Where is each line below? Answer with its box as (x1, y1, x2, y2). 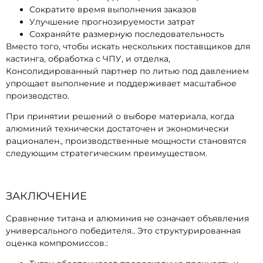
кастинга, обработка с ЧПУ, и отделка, (6, 53, 170, 64)
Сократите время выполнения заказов (29, 4, 197, 15)
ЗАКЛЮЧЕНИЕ (6, 189, 87, 203)
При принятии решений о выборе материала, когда (6, 110, 234, 122)
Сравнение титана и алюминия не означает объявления (6, 213, 249, 224)
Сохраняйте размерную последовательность (29, 28, 224, 39)
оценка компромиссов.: (6, 237, 108, 248)
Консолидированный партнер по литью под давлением (6, 65, 249, 76)
